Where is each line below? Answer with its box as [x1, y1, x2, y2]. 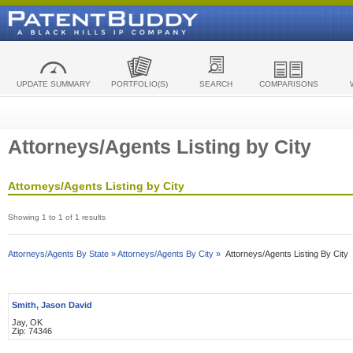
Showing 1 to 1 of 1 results [8, 213, 106, 221]
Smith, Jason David [12, 300, 92, 310]
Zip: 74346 [12, 326, 52, 336]
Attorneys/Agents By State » [8, 249, 116, 258]
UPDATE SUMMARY [16, 80, 91, 88]
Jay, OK [12, 318, 43, 327]
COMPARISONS [258, 80, 318, 88]
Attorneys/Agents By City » [117, 249, 221, 258]
